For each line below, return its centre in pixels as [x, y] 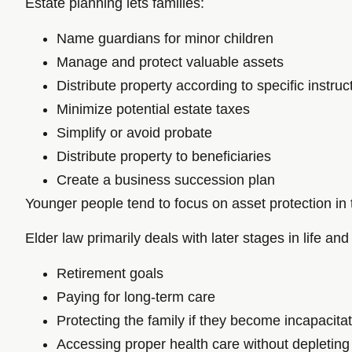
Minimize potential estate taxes [153, 109]
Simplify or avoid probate [134, 132]
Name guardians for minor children [165, 38]
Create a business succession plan [166, 180]
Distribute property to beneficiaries [164, 156]
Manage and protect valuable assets [170, 62]
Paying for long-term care [136, 297]
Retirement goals [110, 273]
